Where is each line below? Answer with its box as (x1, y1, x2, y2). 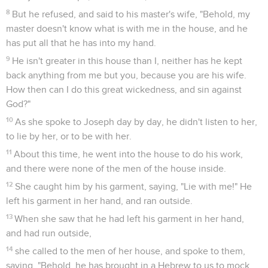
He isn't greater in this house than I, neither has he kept (12, 56, 243, 66)
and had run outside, (6, 228, 92, 238)
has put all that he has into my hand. (6, 38, 156, 48)
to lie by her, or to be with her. (6, 131, 132, 141)
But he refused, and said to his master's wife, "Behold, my (12, 9, 251, 19)
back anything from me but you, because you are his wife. (6, 70, 246, 80)
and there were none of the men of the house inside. (6, 163, 226, 173)
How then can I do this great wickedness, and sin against (6, 84, 242, 95)
